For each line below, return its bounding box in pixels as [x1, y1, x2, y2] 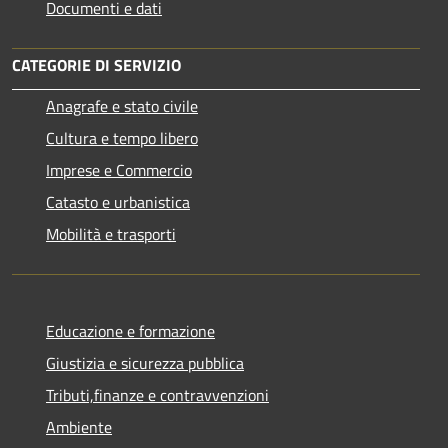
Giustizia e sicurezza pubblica [46, 350, 244, 375]
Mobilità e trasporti [46, 221, 176, 246]
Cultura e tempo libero [46, 125, 198, 150]
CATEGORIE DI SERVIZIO [12, 52, 181, 77]
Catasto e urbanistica [46, 189, 190, 214]
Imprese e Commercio [46, 157, 192, 182]
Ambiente [46, 414, 112, 439]
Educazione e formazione [46, 318, 215, 343]
